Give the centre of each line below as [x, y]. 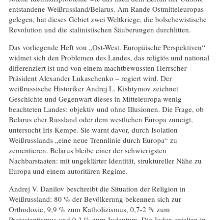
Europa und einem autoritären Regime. [68, 171]
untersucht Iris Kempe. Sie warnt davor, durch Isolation [93, 129]
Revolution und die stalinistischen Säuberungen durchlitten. [100, 29]
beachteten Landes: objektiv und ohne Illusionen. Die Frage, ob [106, 109]
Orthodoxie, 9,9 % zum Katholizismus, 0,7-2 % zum [89, 209]
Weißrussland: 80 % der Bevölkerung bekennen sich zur [95, 199]
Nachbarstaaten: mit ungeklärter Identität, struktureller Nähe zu [105, 160]
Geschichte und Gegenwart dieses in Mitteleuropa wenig [95, 98]
